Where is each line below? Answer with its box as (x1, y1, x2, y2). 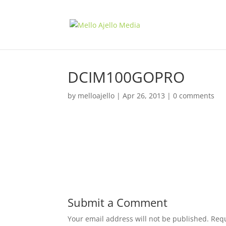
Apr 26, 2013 (123, 91, 165, 100)
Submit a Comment (68, 195, 168, 210)
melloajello (78, 91, 115, 100)
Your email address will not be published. (68, 214, 209, 223)
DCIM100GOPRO (68, 67, 185, 87)
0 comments (173, 91, 215, 100)
